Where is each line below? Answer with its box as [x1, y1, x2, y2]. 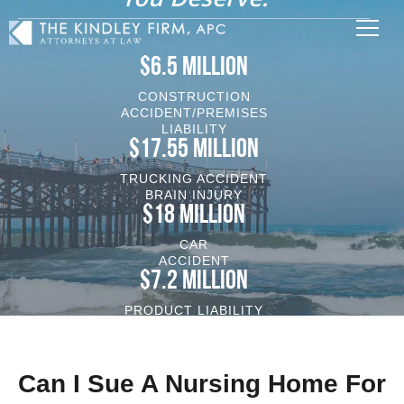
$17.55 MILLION [129, 136, 260, 164]
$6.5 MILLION [140, 54, 249, 82]
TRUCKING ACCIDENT [120, 171, 269, 186]
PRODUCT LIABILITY [124, 303, 264, 317]
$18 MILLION [142, 202, 246, 230]
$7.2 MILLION [140, 268, 249, 296]
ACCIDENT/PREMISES [120, 106, 268, 120]
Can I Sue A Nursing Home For [18, 370, 386, 398]
